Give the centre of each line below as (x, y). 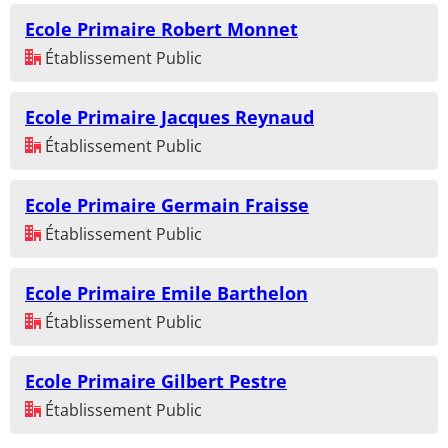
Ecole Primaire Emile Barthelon (166, 292)
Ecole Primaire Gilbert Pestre (156, 380)
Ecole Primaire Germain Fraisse (167, 204)
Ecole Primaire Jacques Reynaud (169, 116)
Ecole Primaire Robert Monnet (161, 28)
